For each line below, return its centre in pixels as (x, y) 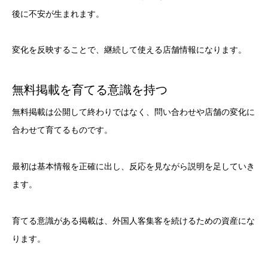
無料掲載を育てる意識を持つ (90, 90)
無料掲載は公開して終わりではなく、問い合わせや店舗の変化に (133, 112)
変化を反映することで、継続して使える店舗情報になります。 (129, 50)
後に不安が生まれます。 (58, 13)
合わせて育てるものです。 (62, 130)
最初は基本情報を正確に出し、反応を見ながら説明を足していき (133, 166)
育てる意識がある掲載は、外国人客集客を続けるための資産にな (133, 220)
